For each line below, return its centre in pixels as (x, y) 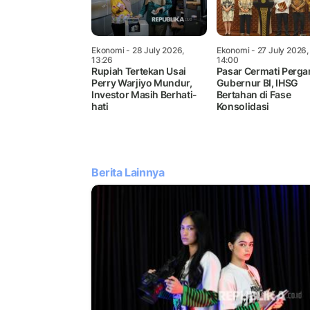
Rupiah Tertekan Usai (139, 71)
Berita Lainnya (128, 172)
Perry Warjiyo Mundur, (142, 82)
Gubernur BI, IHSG (257, 82)
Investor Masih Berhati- (144, 94)
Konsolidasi (243, 106)
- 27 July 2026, (279, 50)
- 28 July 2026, (154, 50)
